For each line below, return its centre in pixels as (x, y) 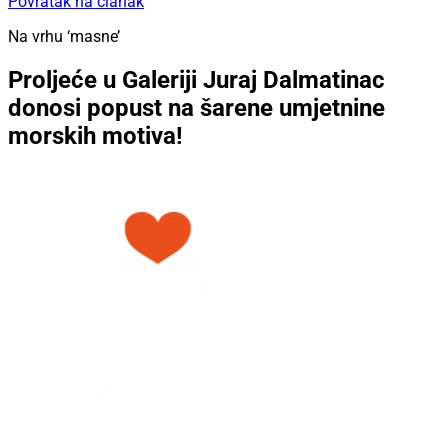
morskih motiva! (95, 135)
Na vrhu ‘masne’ (64, 36)
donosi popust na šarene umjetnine (196, 107)
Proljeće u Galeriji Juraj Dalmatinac (196, 79)
